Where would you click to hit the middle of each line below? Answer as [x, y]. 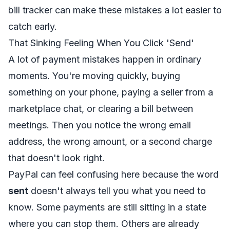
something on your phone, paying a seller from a [111, 92]
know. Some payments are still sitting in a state [107, 207]
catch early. [33, 26]
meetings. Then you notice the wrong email [100, 125]
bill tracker [30, 10]
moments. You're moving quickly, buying [94, 76]
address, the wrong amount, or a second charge [110, 141]
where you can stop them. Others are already [104, 224]
